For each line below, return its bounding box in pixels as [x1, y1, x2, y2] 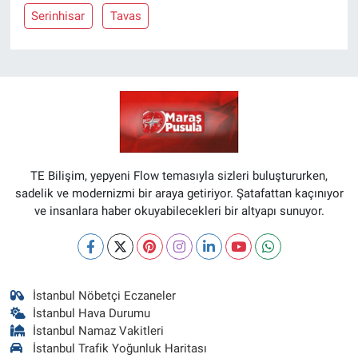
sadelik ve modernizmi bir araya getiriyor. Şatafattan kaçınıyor [14, 185, 344, 201]
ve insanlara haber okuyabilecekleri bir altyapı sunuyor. [34, 203, 324, 218]
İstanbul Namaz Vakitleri [33, 323, 165, 338]
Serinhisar [31, 9, 86, 24]
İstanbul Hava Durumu [33, 305, 151, 320]
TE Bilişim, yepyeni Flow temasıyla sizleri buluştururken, [30, 168, 328, 183]
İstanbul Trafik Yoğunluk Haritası [33, 340, 208, 356]
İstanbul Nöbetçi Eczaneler [33, 288, 177, 303]
